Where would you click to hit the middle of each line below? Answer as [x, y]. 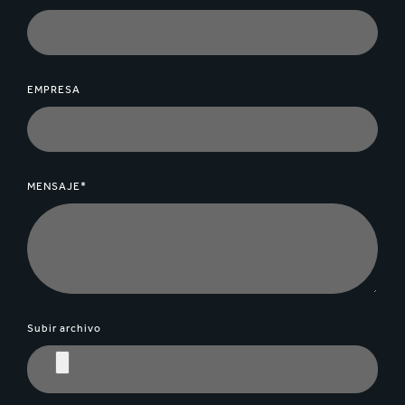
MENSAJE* [57, 187]
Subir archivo [64, 329]
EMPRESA [54, 90]
